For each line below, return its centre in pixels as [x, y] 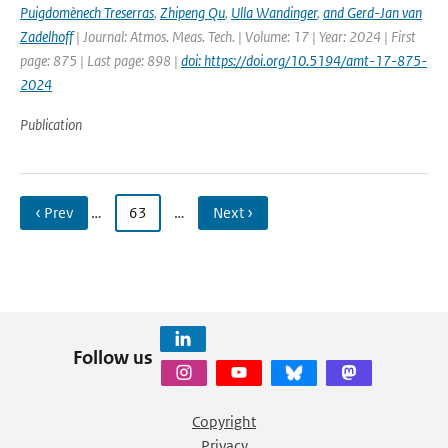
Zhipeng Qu [192, 12]
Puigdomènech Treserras [87, 12]
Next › [233, 212]
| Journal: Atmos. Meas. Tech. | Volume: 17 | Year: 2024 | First [244, 36]
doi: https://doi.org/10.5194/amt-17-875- [304, 60]
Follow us [112, 357]
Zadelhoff [46, 36]
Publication [51, 124]
